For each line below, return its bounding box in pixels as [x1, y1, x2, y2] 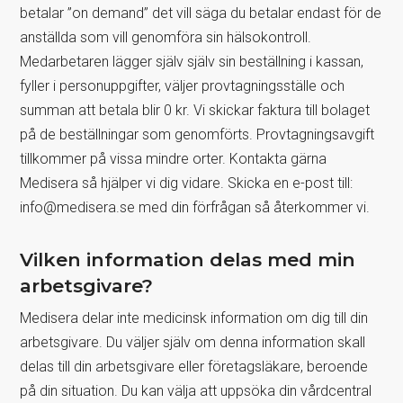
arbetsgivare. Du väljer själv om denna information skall [20, 333, 366, 351]
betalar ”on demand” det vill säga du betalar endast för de [20, 4, 382, 22]
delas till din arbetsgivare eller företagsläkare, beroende [20, 357, 369, 375]
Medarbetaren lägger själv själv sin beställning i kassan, [20, 52, 364, 70]
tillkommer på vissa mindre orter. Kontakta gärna [20, 149, 327, 167]
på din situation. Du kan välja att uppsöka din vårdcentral [20, 381, 372, 399]
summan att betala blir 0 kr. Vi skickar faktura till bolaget [20, 101, 371, 119]
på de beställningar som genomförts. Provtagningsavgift [20, 125, 375, 143]
